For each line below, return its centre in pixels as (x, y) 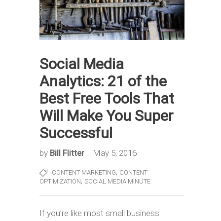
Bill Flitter (68, 153)
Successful (76, 133)
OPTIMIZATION (60, 181)
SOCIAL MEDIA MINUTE (117, 181)
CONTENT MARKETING (84, 172)
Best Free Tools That (107, 98)
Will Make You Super (106, 115)
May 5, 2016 (115, 153)
